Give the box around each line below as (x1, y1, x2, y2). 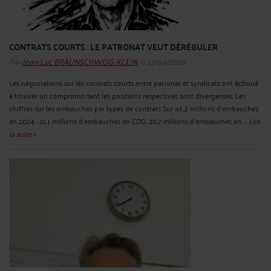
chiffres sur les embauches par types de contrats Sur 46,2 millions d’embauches (9, 101, 258, 114)
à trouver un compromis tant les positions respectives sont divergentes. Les (9, 88, 246, 102)
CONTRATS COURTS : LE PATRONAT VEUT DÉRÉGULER (9, 38, 218, 54)
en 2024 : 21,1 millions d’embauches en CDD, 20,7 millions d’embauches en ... (9, 114, 249, 127)
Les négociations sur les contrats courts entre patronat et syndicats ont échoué (9, 76, 258, 89)
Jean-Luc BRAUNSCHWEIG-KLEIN (22, 53, 137, 68)
